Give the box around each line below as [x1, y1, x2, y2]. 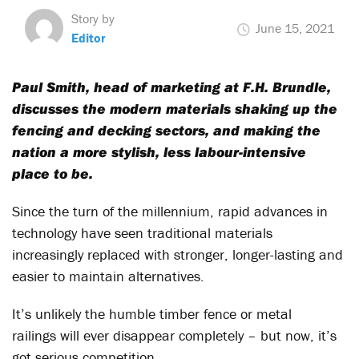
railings [12, 326, 60, 345]
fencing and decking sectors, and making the [12, 121, 321, 139]
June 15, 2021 [252, 20, 334, 36]
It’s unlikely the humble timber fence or [12, 305, 252, 323]
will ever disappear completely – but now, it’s [60, 326, 337, 345]
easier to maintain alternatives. [12, 267, 204, 285]
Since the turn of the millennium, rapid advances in [12, 202, 328, 220]
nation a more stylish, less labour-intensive [12, 143, 306, 161]
